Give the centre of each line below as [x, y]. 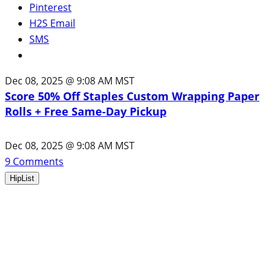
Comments [37, 161]
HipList [22, 178]
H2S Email [52, 23]
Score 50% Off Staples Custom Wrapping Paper [132, 96]
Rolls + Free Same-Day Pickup [86, 111]
